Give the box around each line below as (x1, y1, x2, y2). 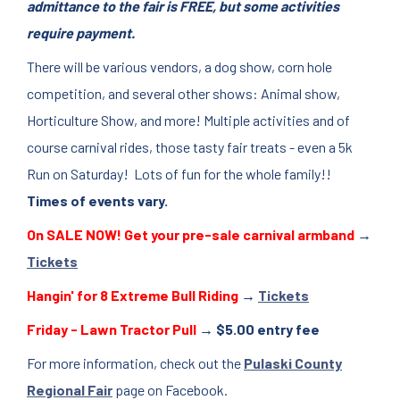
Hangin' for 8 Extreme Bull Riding (27, 287, 238, 304)
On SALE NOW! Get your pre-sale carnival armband (27, 226, 354, 243)
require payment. (27, 24, 135, 41)
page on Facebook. (112, 381, 228, 398)
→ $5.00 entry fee (196, 321, 320, 337)
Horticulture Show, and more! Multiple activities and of (27, 112, 350, 129)
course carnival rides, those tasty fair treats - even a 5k (27, 138, 353, 155)
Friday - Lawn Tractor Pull (27, 321, 196, 337)
